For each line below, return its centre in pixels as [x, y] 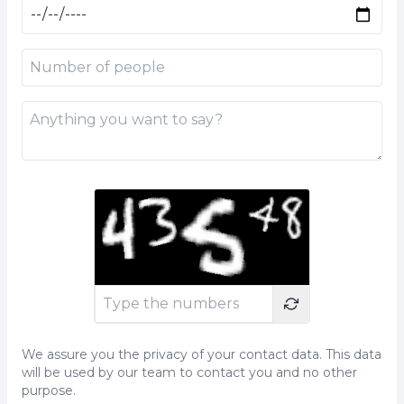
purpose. [49, 390]
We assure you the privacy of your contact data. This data [202, 354]
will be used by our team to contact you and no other [189, 372]
